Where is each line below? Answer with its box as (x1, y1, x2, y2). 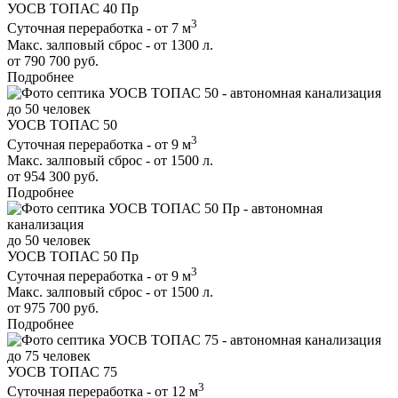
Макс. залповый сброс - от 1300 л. (7, 36, 213, 52)
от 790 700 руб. (7, 52, 99, 68)
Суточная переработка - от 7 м (7, 20, 191, 36)
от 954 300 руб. (7, 168, 99, 184)
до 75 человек (7, 348, 91, 364)
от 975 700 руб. (7, 300, 99, 316)
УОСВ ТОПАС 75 (7, 364, 117, 380)
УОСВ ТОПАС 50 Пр (7, 248, 139, 264)
